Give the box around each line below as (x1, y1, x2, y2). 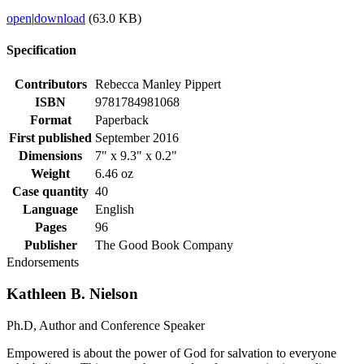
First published (9, 131, 92, 145)
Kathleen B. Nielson (6, 285, 138, 303)
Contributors (14, 77, 87, 92)
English (95, 202, 134, 217)
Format (29, 113, 71, 128)
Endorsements (6, 255, 79, 270)
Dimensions (19, 149, 82, 163)
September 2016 (95, 131, 179, 145)
